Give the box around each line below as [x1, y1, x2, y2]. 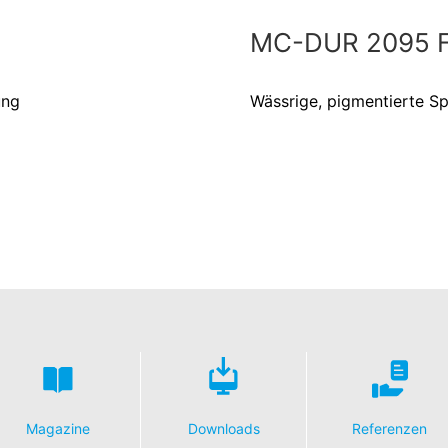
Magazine [25, 420, 90, 437]
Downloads [187, 420, 260, 437]
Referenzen [352, 420, 427, 437]
